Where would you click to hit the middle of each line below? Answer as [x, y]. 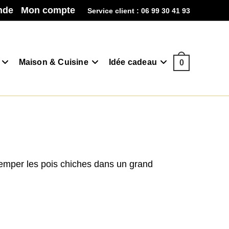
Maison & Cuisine [53, 62]
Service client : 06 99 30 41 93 [139, 11]
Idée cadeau [133, 62]
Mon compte [48, 10]
